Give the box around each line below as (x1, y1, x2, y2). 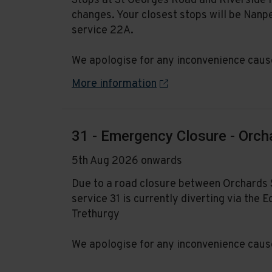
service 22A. (72, 24, 134, 38)
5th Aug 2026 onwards (72, 154, 182, 168)
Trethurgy (72, 207, 120, 222)
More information (72, 76, 157, 91)
